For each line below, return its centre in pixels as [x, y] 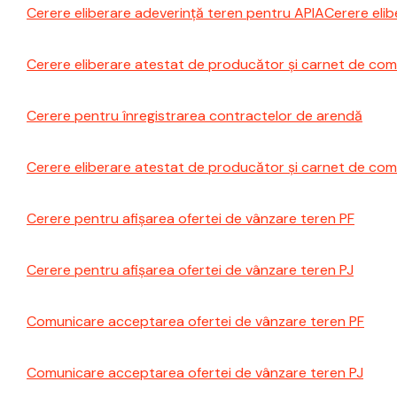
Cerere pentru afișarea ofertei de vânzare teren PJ [190, 270]
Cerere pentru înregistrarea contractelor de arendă [195, 116]
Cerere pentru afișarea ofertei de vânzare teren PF [191, 218]
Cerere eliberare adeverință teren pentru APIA [175, 13]
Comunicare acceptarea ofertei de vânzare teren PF [195, 321]
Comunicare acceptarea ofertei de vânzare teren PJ [195, 373]
